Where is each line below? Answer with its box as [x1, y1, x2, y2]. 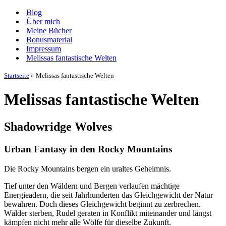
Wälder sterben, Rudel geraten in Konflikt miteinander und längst [4, 208, 211, 217]
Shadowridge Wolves [4, 120, 112, 133]
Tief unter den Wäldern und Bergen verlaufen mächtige [4, 181, 180, 190]
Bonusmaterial [26, 35, 72, 44]
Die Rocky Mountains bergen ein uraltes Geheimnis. [4, 164, 171, 173]
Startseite [4, 72, 29, 79]
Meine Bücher [26, 26, 72, 35]
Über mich [26, 17, 60, 26]
